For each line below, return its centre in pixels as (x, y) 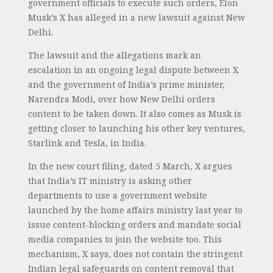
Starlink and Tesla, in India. (87, 143)
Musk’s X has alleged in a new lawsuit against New (136, 17)
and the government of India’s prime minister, (126, 84)
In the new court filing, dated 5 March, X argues (130, 166)
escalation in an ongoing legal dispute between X (133, 70)
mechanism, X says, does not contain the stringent (135, 254)
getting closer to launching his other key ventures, (136, 128)
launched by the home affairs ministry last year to (135, 210)
